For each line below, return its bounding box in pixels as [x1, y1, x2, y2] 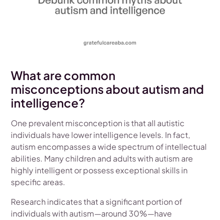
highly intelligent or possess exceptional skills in [11, 165, 188, 175]
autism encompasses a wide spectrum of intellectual [11, 141, 207, 152]
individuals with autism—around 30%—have [11, 208, 172, 219]
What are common [11, 67, 116, 82]
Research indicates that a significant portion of [11, 196, 183, 207]
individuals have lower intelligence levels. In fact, [11, 129, 191, 140]
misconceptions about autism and [11, 81, 204, 96]
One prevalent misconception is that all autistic [11, 117, 185, 128]
